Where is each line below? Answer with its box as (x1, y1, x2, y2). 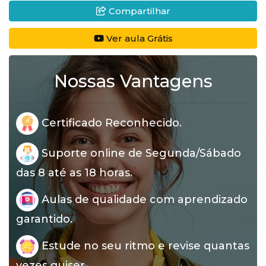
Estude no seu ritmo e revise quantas (39, 239, 249, 252)
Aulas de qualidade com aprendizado (39, 192, 248, 206)
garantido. (16, 213, 72, 226)
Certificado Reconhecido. (39, 116, 182, 129)
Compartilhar (106, 5, 170, 17)
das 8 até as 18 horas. (16, 166, 132, 179)
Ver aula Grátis (103, 32, 173, 44)
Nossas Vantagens (53, 71, 213, 91)
